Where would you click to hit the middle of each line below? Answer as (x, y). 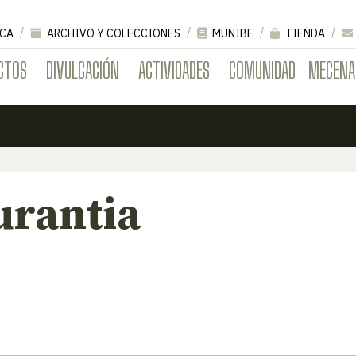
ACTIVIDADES (174, 70)
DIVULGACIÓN (83, 70)
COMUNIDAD (262, 70)
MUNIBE (232, 33)
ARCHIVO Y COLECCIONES (112, 33)
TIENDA (304, 33)
